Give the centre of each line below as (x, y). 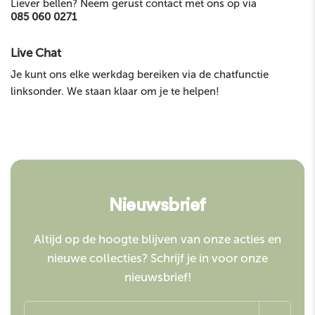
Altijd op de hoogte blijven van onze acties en (157, 239)
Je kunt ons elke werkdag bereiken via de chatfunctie (140, 75)
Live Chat (36, 53)
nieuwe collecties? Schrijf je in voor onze (157, 258)
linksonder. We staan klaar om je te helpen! (115, 92)
